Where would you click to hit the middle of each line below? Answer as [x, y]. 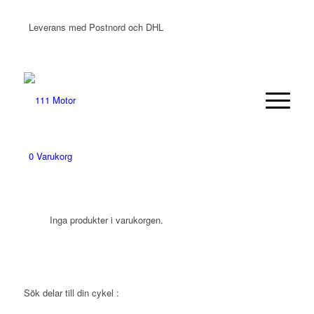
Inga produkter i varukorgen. [106, 220]
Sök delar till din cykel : [71, 293]
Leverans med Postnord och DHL [96, 27]
